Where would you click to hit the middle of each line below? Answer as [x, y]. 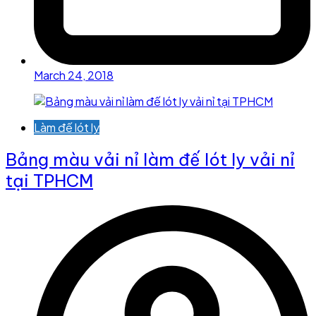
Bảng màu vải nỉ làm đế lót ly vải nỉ [150, 160]
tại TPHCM [49, 181]
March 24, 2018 [74, 75]
